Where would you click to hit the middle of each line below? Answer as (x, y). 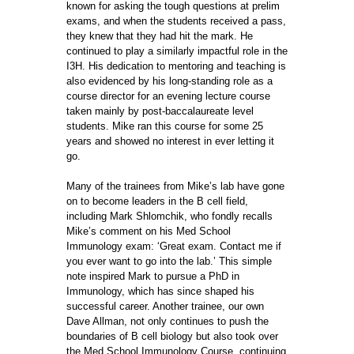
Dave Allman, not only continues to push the (168, 321)
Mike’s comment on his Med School (149, 231)
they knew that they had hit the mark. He (160, 36)
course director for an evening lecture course (168, 96)
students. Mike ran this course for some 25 (165, 126)
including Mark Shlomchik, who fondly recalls (169, 216)
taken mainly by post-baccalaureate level (160, 111)
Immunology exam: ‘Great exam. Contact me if (174, 246)
